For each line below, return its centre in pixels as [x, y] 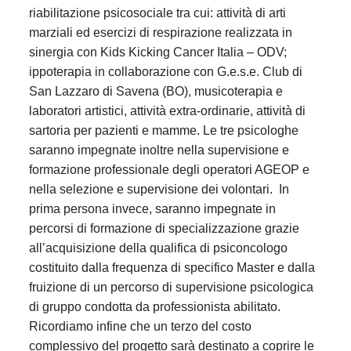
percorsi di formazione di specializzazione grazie [164, 228]
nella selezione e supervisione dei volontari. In [159, 189]
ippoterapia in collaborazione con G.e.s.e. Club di [165, 71]
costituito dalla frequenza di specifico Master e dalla [172, 267]
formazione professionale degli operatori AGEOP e [169, 169]
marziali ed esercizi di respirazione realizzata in [160, 32]
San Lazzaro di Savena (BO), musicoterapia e [156, 91]
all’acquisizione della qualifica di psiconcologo [158, 248]
